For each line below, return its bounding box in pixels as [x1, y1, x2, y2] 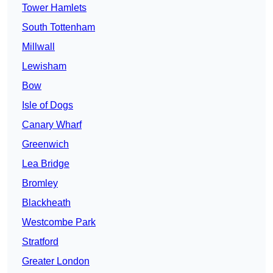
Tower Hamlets [22, 2, 87, 13]
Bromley [22, 178, 58, 189]
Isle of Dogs [22, 100, 73, 111]
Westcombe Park [22, 217, 96, 228]
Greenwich [22, 139, 69, 150]
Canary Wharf [22, 119, 82, 130]
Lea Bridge [22, 158, 69, 169]
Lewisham [22, 61, 66, 72]
